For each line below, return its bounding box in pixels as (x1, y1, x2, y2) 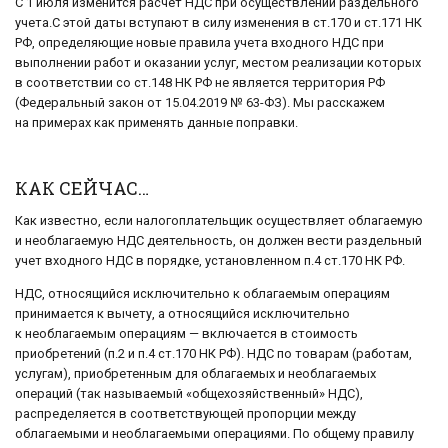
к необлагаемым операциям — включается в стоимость (15, 325, 358, 341)
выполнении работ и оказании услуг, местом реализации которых (15, 55, 421, 70)
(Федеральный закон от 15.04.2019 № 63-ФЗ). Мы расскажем (15, 95, 385, 110)
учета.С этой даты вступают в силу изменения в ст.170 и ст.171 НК (15, 15, 422, 30)
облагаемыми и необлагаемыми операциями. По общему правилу (15, 425, 414, 441)
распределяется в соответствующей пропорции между (15, 405, 356, 421)
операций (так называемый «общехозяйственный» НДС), (15, 385, 363, 401)
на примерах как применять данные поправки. (15, 115, 298, 130)
